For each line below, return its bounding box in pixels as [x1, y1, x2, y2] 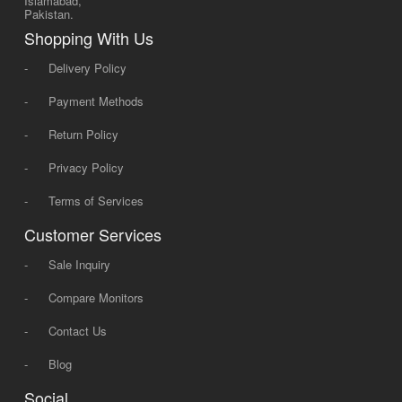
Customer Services [23, 223, 162, 246]
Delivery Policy [48, 59, 127, 76]
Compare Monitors [48, 289, 144, 306]
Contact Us [48, 322, 107, 339]
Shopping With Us [23, 26, 153, 49]
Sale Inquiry [48, 256, 110, 273]
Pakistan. [23, 5, 74, 22]
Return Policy [48, 126, 118, 143]
